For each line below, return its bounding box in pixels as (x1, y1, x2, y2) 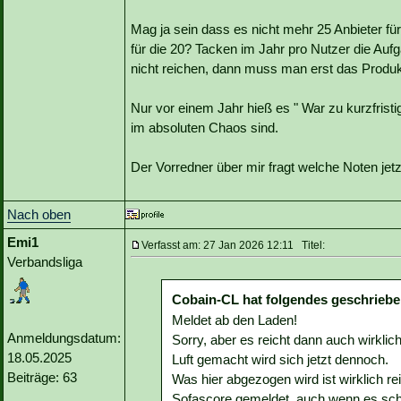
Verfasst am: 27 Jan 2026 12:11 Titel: (141, 239, 325, 252)
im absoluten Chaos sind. (131, 120, 278, 136)
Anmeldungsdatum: (7, 330, 121, 346)
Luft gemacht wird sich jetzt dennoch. (172, 352, 388, 368)
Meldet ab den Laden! (172, 312, 297, 328)
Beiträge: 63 (7, 370, 77, 386)
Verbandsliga (7, 254, 82, 270)
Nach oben (7, 207, 71, 223)
